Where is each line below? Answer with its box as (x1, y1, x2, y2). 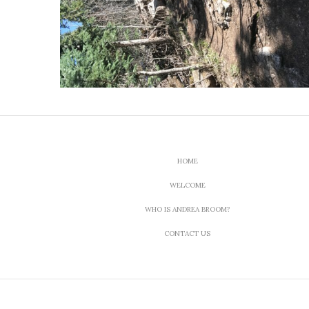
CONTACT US (164, 228, 211, 238)
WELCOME (169, 180, 206, 190)
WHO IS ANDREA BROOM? (144, 204, 230, 214)
